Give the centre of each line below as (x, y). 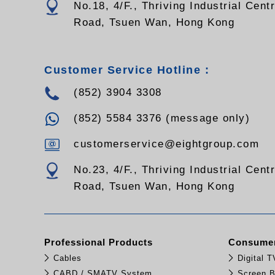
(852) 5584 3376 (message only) (162, 118)
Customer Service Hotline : (127, 70)
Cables (68, 258)
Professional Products (99, 242)
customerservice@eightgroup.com (166, 144)
